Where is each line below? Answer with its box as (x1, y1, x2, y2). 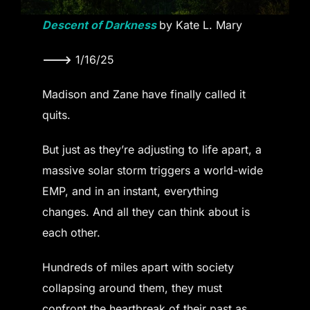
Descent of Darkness (42, 18, 157, 33)
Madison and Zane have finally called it (42, 87, 246, 102)
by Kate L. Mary (159, 18, 243, 33)
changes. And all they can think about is (42, 205, 250, 219)
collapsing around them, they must (42, 281, 223, 295)
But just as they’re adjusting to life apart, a (42, 143, 262, 157)
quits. (42, 108, 71, 122)
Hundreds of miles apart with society (42, 260, 235, 275)
